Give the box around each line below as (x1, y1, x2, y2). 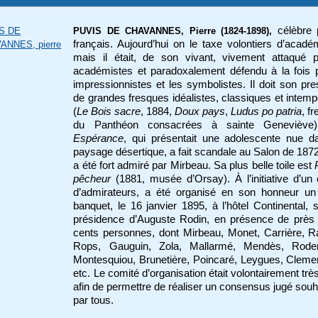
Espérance (73, 132, 124, 144)
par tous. (73, 294, 114, 306)
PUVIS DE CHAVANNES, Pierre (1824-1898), (73, 25, 273, 36)
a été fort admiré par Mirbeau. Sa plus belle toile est (73, 159, 315, 171)
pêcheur (73, 172, 116, 185)
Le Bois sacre (77, 105, 141, 117)
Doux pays (175, 105, 226, 117)
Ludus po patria (231, 105, 302, 117)
